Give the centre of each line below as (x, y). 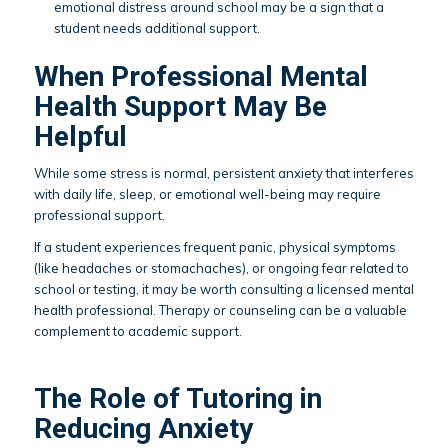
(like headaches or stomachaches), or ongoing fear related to (221, 268)
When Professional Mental (200, 77)
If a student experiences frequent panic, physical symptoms (214, 247)
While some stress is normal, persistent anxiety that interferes (223, 173)
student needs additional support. (156, 28)
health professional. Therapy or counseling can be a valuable (220, 310)
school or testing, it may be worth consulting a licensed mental (223, 289)
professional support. (99, 215)
